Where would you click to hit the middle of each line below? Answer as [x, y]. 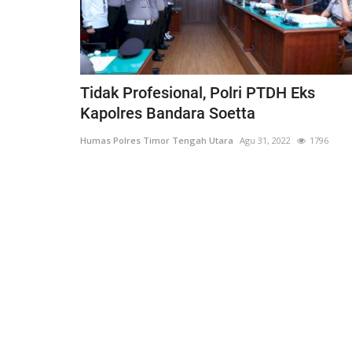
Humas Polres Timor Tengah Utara [157, 141]
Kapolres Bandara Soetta [168, 114]
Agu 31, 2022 [265, 141]
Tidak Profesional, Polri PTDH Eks [198, 93]
